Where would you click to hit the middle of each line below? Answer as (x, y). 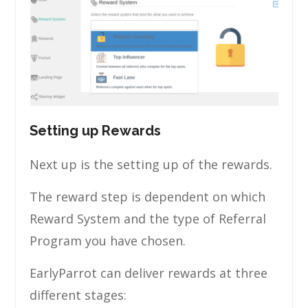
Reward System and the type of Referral (148, 219)
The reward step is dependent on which (148, 197)
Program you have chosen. (108, 241)
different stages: (78, 295)
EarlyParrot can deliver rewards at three (149, 273)
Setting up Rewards (96, 131)
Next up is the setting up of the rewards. (151, 164)
